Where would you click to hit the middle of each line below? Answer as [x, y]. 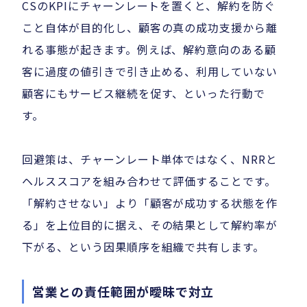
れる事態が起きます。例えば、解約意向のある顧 [149, 50]
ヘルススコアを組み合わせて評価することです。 [149, 181]
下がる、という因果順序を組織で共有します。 [144, 247]
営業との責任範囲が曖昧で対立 [123, 292]
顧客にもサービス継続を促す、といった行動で [144, 94]
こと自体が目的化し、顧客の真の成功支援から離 [150, 28]
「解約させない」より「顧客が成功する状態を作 [150, 203]
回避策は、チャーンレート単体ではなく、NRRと [150, 159]
